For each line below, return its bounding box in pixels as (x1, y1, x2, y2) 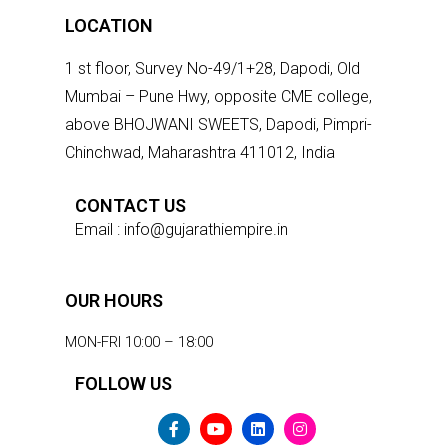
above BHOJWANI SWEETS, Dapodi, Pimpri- (65, 115, 372, 134)
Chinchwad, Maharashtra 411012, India (65, 143, 335, 162)
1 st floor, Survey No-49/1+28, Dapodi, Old (65, 59, 360, 78)
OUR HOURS (65, 290, 163, 311)
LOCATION (65, 15, 153, 36)
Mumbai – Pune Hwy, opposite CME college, (65, 87, 372, 106)
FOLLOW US (75, 373, 172, 394)
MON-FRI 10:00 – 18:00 (65, 333, 213, 351)
